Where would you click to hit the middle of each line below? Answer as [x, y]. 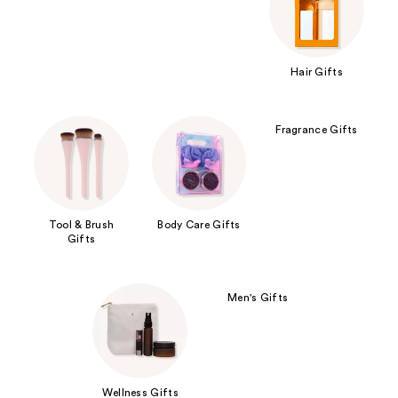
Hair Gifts [316, 72]
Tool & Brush [81, 225]
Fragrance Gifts [317, 130]
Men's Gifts [258, 297]
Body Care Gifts [199, 225]
